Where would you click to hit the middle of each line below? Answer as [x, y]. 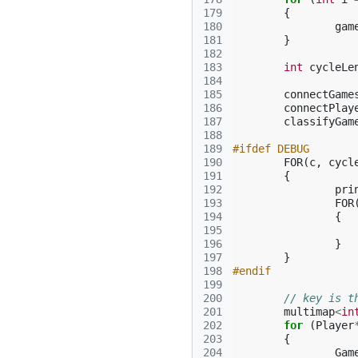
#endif [252, 271]
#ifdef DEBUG [271, 149]
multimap [309, 312]
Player [335, 325]
